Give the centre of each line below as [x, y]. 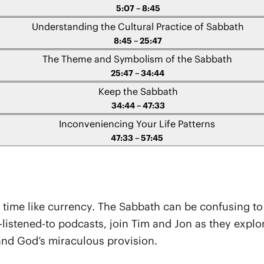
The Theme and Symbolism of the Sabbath [138, 59]
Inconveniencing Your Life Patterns [137, 124]
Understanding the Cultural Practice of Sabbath [138, 27]
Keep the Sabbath [138, 91]
